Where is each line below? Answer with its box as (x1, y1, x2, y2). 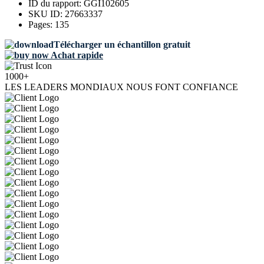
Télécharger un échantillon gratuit (54, 39, 190, 50)
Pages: (28, 19, 55, 30)
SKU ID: (28, 9, 65, 19)
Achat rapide (49, 50, 103, 61)
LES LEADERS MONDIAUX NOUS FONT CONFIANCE (5, 82, 238, 93)
